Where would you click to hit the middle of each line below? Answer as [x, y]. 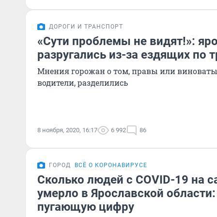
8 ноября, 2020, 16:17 [67, 130]
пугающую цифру [86, 207]
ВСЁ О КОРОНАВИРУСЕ [111, 165]
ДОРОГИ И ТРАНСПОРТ [86, 27]
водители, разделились [83, 83]
